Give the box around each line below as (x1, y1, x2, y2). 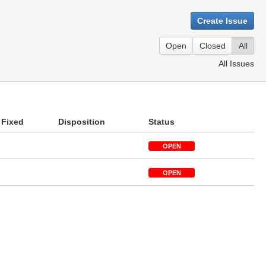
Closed (199, 41, 226, 50)
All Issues (218, 59, 254, 68)
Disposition (58, 117, 105, 126)
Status (148, 117, 175, 126)
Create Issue (197, 16, 248, 26)
